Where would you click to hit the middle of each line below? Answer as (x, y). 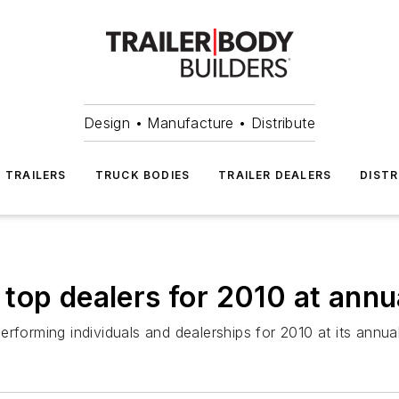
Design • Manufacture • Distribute (199, 123)
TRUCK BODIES (142, 175)
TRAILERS (36, 175)
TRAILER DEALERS (275, 175)
